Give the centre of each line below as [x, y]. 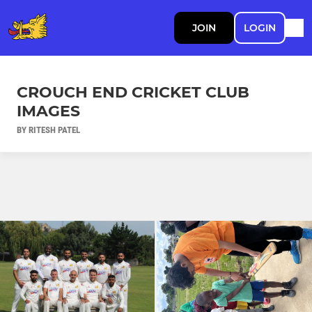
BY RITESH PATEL [48, 130]
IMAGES [48, 111]
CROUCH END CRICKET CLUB [133, 92]
